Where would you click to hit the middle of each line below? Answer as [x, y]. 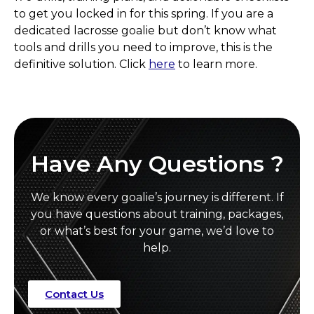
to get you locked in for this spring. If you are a [144, 13]
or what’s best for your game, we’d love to [157, 231]
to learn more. [216, 64]
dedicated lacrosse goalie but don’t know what [145, 30]
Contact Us [74, 294]
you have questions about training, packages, [157, 214]
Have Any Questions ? [157, 163]
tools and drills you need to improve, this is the [143, 47]
